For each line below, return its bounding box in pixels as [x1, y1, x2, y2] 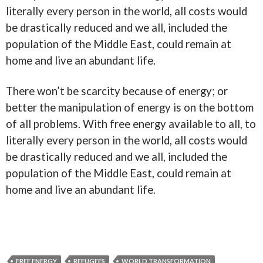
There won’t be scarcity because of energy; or [6, 85, 228, 97]
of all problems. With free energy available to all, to [6, 117, 256, 130]
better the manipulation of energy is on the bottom [6, 101, 254, 114]
